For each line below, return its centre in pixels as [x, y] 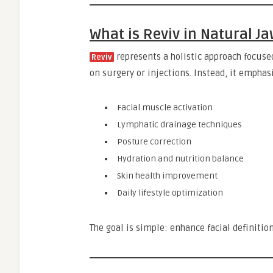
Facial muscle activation [165, 108]
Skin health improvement [167, 176]
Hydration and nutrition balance [180, 159]
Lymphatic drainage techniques [179, 125]
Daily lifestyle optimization [170, 193]
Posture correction [154, 142]
